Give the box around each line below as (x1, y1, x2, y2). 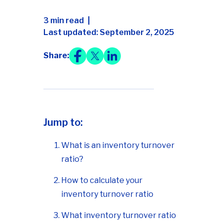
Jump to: (43, 116, 83, 128)
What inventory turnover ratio (61, 210, 176, 220)
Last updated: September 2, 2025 (43, 27, 174, 37)
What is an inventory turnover (61, 140, 175, 150)
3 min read (43, 15, 84, 25)
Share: (43, 51, 69, 61)
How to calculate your (61, 175, 143, 185)
